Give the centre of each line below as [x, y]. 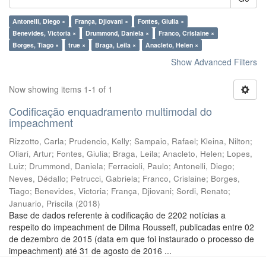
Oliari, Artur [30, 153]
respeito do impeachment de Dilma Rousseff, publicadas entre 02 [132, 227]
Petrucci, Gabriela [104, 178]
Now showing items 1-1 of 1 [61, 89]
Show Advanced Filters [214, 62]
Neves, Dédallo [37, 178]
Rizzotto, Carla [37, 141]
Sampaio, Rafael [165, 141]
